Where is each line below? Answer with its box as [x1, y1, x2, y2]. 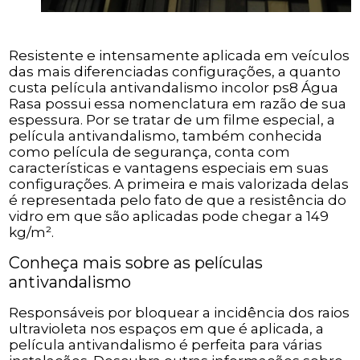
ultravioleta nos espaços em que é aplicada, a [9, 321, 325, 337]
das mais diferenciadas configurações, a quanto [9, 63, 342, 80]
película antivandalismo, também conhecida [9, 128, 323, 145]
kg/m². [9, 224, 55, 241]
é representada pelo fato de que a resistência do [9, 192, 347, 209]
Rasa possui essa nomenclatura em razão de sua [9, 96, 347, 112]
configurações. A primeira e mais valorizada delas [9, 176, 350, 193]
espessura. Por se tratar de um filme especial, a [9, 112, 336, 129]
